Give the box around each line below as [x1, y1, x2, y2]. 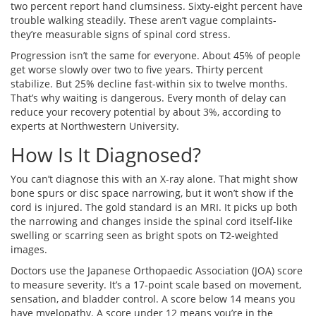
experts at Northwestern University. [11, 119, 179, 133]
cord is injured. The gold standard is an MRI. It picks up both [11, 200, 298, 214]
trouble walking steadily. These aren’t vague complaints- [11, 13, 276, 28]
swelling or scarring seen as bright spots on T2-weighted [11, 229, 279, 243]
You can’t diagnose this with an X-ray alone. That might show [11, 172, 298, 186]
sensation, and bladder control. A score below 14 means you [11, 292, 296, 306]
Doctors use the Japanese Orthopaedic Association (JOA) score [11, 264, 303, 278]
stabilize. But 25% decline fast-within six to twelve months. [11, 77, 288, 91]
